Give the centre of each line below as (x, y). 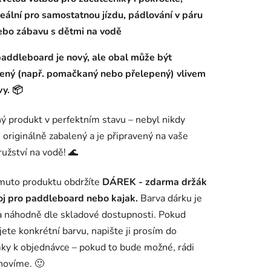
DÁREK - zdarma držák (155, 182)
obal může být (140, 58)
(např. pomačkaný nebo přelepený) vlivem (110, 74)
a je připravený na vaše (138, 136)
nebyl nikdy (160, 120)
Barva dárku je (170, 199)
